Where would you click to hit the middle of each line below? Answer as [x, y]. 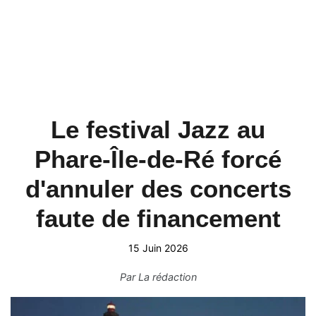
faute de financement [158, 218]
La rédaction [167, 277]
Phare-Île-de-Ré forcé [158, 159]
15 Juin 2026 [158, 248]
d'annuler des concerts [158, 189]
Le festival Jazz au [158, 129]
